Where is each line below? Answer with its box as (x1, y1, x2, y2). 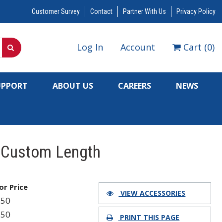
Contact (90, 7, 112, 15)
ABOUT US (53, 80, 93, 91)
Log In (77, 41, 103, 53)
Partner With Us (122, 7, 166, 15)
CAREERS (118, 80, 151, 91)
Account (120, 41, 155, 53)
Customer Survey (31, 7, 80, 15)
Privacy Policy (176, 7, 216, 15)
